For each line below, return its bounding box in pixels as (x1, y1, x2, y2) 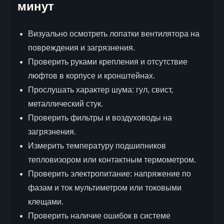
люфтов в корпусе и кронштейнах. (27, 71, 155, 80)
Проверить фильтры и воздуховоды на (27, 113, 172, 122)
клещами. (27, 197, 63, 206)
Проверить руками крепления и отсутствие (27, 57, 187, 66)
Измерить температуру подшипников (27, 141, 166, 150)
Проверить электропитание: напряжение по (27, 169, 191, 178)
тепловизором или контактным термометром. (27, 155, 196, 164)
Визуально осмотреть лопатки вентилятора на (27, 29, 199, 38)
